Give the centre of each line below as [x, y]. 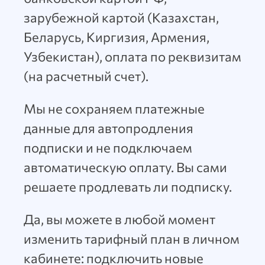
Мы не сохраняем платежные [114, 109]
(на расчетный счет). [86, 76]
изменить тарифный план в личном [132, 239]
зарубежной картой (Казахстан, [121, 17]
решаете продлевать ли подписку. [128, 187]
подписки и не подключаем [108, 148]
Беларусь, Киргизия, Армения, [117, 37]
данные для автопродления [109, 128]
